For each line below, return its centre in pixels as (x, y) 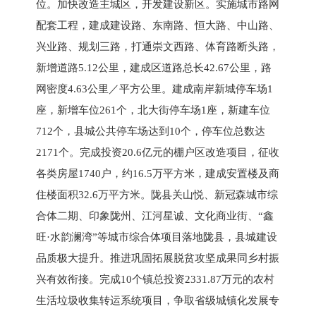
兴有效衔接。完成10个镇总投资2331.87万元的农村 (155, 279)
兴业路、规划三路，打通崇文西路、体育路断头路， (157, 46)
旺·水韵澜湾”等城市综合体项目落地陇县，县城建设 (156, 237)
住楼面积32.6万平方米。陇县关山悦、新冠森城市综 (157, 194)
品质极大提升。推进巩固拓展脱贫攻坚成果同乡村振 (157, 258)
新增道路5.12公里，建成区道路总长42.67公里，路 (153, 67)
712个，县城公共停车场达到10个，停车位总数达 (150, 131)
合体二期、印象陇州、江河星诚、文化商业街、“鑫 (154, 215)
